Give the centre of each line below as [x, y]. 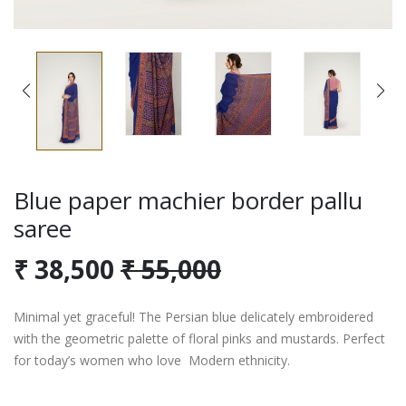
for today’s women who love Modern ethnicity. [152, 360]
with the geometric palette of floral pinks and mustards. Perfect [199, 338]
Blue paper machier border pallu [188, 200]
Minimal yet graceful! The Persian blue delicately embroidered [193, 316]
